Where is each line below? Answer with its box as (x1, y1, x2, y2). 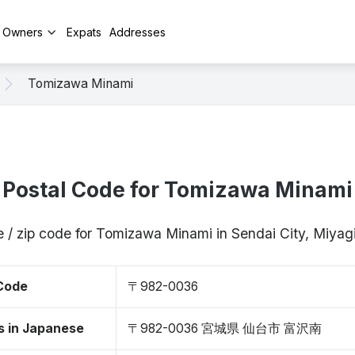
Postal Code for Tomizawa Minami (2, 177, 353, 202)
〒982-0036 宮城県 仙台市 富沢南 (128, 321, 322, 336)
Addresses (109, 25, 166, 39)
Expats (67, 25, 101, 39)
